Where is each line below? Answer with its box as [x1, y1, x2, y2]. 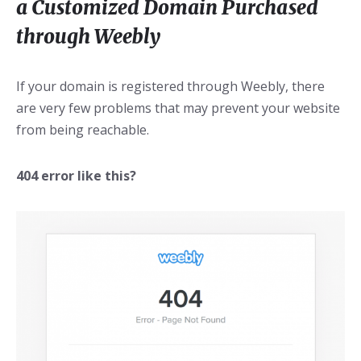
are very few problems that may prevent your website [16, 99, 340, 118]
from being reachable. [16, 121, 149, 139]
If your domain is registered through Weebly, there [16, 77, 325, 96]
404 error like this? [16, 167, 136, 185]
